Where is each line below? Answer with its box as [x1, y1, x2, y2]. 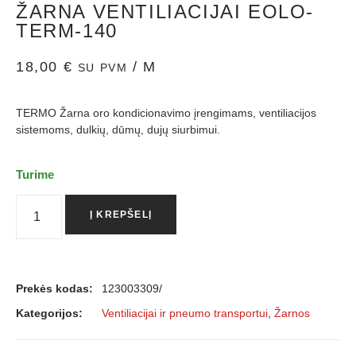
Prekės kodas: [16, 281, 93, 295]
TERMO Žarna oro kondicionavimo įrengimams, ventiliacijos [16, 106, 316, 120]
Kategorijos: [16, 306, 83, 319]
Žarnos [274, 306, 310, 319]
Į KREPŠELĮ [90, 208, 153, 220]
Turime [16, 168, 54, 181]
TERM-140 [16, 19, 118, 41]
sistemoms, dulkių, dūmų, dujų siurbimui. [16, 123, 220, 137]
